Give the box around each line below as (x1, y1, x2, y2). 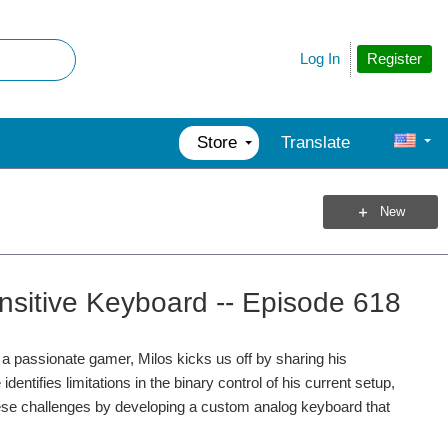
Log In (300, 50, 340, 67)
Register (367, 49, 422, 67)
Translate (281, 133, 350, 152)
